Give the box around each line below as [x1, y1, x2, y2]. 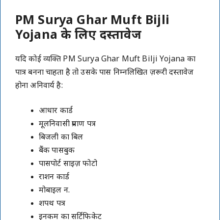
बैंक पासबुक [39, 146, 75, 157]
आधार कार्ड [39, 106, 73, 117]
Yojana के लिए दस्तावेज [15, 28, 141, 44]
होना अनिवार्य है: [15, 81, 64, 92]
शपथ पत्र [39, 199, 65, 210]
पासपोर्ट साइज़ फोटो [39, 159, 97, 170]
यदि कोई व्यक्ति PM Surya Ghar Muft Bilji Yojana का [15, 55, 195, 65]
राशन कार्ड [39, 172, 69, 183]
